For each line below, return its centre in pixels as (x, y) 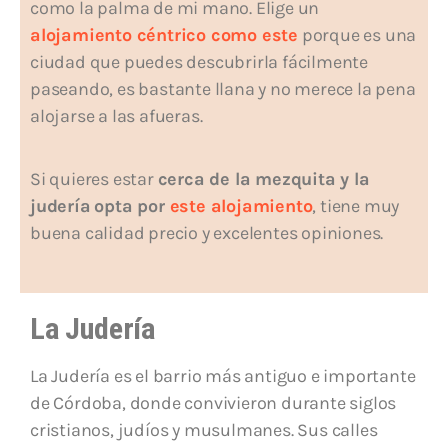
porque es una (359, 35)
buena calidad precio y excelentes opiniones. (207, 233)
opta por (132, 206)
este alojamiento (241, 206)
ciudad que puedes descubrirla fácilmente (199, 62)
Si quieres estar (94, 179)
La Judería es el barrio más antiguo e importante (223, 376)
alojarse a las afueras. (118, 116)
